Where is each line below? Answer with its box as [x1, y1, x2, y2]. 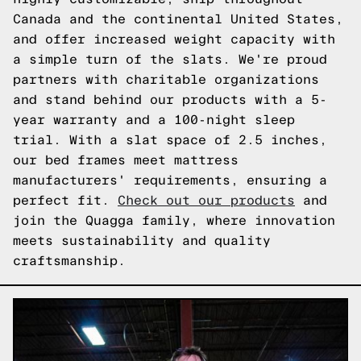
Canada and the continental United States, [13, 12, 343, 26]
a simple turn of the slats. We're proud [13, 52, 327, 66]
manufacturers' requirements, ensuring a [13, 173, 327, 187]
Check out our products [118, 193, 295, 207]
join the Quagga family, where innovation [13, 214, 335, 227]
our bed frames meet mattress [13, 153, 239, 167]
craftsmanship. [13, 254, 126, 268]
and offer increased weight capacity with [13, 32, 335, 46]
